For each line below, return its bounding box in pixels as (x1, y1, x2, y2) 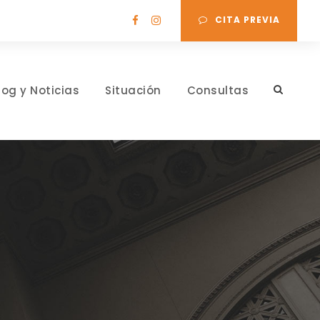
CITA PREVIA (215, 14, 280, 26)
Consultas (186, 83, 249, 98)
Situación (105, 83, 161, 98)
